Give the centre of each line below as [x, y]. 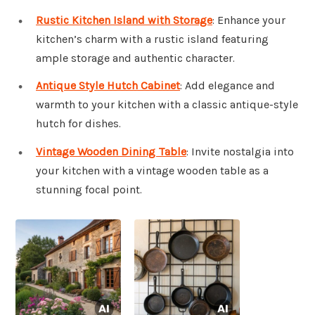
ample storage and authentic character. [135, 58]
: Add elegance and [227, 86]
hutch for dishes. [78, 124]
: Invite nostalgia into [240, 152]
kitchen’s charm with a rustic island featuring [152, 39]
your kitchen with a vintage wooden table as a [152, 171]
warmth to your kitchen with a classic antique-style [167, 105]
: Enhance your [249, 20]
